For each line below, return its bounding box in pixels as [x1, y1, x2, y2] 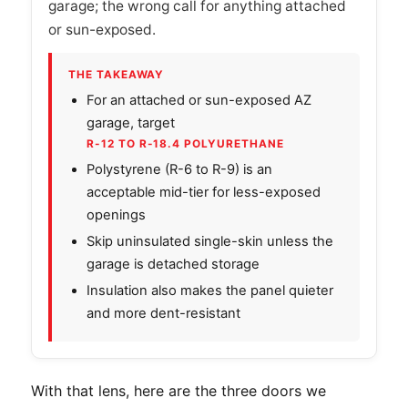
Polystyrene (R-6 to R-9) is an [87, 160, 272, 178]
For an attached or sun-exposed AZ [87, 91, 311, 108]
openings [87, 206, 146, 223]
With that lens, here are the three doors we [31, 381, 326, 400]
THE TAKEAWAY [68, 67, 165, 81]
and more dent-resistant [87, 304, 240, 321]
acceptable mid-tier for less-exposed [87, 183, 321, 200]
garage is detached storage [87, 255, 260, 272]
